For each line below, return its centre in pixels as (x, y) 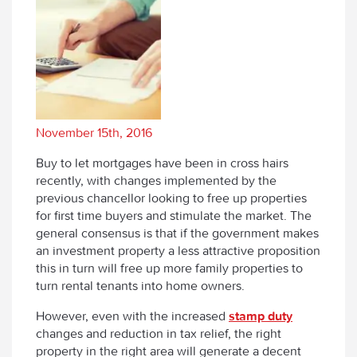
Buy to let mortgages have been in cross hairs (162, 163)
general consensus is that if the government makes (177, 233)
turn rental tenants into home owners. (140, 285)
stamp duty (261, 316)
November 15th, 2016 (94, 132)
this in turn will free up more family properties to (169, 268)
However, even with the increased (132, 316)
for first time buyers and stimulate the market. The (174, 215)
